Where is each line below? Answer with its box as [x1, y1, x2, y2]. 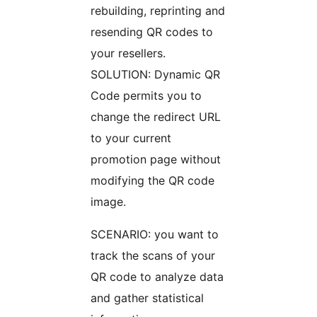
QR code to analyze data [91, 269, 224, 284]
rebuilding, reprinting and [91, 3, 225, 18]
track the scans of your [91, 248, 215, 263]
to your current [91, 130, 171, 145]
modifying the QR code [91, 173, 214, 188]
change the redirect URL [91, 109, 221, 124]
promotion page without [91, 151, 221, 166]
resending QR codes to [91, 24, 213, 39]
